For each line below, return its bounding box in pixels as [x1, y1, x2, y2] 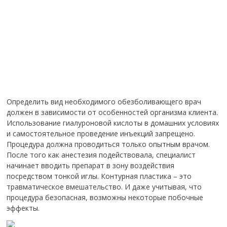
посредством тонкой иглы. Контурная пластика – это [7, 171, 192, 181]
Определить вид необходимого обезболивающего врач [7, 97, 202, 106]
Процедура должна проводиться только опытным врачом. [7, 139, 210, 149]
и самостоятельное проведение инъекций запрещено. [7, 129, 196, 138]
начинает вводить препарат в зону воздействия [7, 161, 175, 170]
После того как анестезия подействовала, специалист [7, 150, 196, 160]
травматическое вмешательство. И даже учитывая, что [7, 182, 202, 192]
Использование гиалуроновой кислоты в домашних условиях [7, 118, 219, 128]
